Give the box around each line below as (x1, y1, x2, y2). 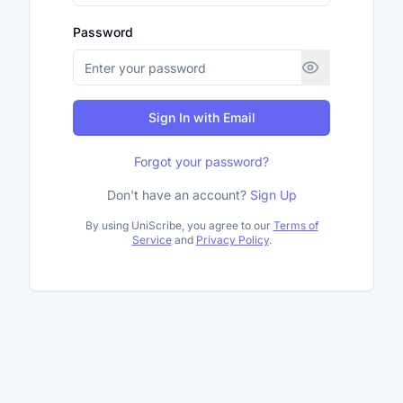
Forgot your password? (134, 154, 269, 170)
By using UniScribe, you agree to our (85, 219, 271, 233)
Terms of (273, 219, 318, 233)
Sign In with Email (148, 110, 255, 126)
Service (131, 233, 172, 247)
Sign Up (249, 187, 297, 203)
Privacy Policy (195, 233, 269, 247)
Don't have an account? (106, 187, 246, 203)
